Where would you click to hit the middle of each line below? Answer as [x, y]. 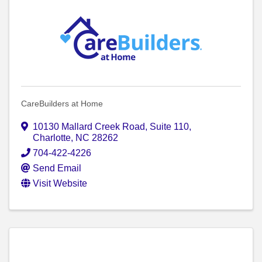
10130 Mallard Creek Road [89, 127]
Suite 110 [169, 127]
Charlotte [52, 138]
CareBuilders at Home [62, 104]
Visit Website [60, 184]
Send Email [57, 168]
